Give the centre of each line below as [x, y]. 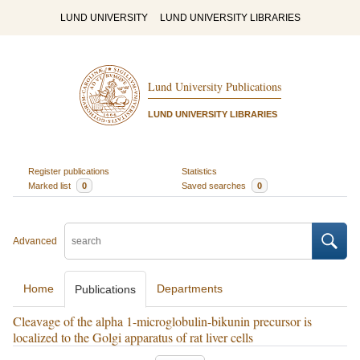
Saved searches [215, 185]
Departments [190, 288]
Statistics [199, 171]
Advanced [35, 241]
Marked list [50, 185]
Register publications [68, 171]
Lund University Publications [214, 87]
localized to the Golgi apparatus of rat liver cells [133, 337]
